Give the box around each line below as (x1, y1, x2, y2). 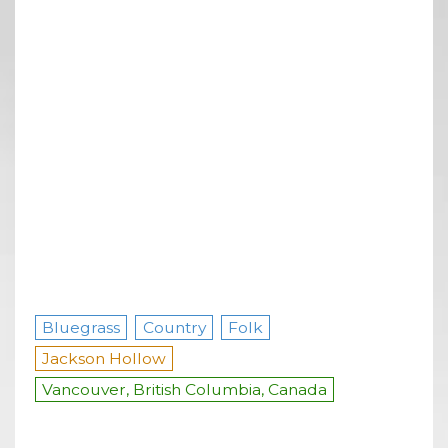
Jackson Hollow (42, 348, 167, 368)
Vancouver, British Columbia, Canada (42, 379, 328, 399)
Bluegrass (42, 317, 121, 337)
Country (142, 317, 206, 337)
